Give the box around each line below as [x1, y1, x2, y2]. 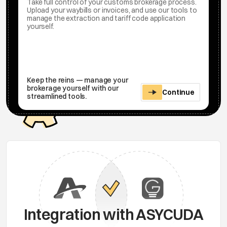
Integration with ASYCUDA [23, 205, 204, 224]
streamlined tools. [27, 92, 87, 101]
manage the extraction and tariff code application [27, 14, 186, 23]
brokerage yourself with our [27, 84, 119, 93]
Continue [162, 88, 195, 97]
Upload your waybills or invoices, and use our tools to [27, 6, 197, 15]
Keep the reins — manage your [27, 75, 128, 85]
